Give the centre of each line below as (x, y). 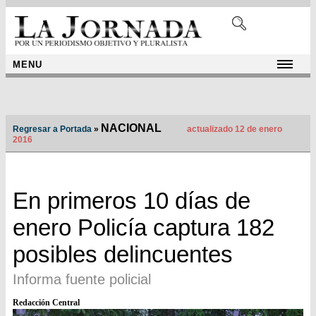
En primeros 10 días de (132, 201)
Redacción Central (46, 303)
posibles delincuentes (123, 255)
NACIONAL (131, 128)
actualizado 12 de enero (233, 129)
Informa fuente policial (82, 280)
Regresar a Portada (52, 129)
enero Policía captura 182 (144, 228)
